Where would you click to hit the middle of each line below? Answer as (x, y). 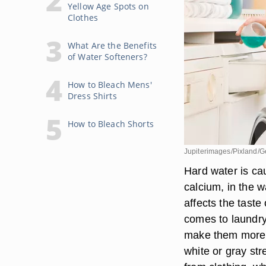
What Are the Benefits (112, 45)
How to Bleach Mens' (110, 85)
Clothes (83, 18)
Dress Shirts (92, 96)
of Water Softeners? (107, 57)
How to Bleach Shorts (111, 124)
